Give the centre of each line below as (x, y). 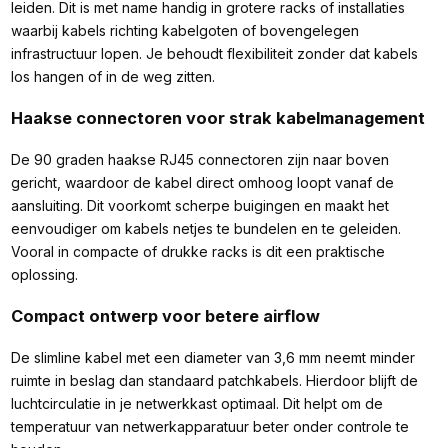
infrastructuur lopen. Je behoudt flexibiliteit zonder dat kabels (214, 54)
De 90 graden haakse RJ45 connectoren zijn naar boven (199, 160)
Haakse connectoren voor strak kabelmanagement (217, 117)
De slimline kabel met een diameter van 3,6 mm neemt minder (212, 357)
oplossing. (44, 275)
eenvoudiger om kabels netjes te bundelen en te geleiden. (205, 229)
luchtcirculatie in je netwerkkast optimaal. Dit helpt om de (196, 403)
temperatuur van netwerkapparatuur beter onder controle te (209, 426)
